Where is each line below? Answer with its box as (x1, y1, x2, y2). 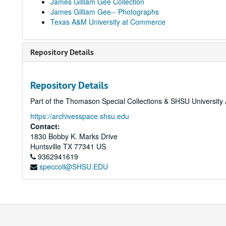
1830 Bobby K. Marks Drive (30, 131, 118, 141)
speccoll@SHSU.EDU (39, 161, 108, 172)
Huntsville (30, 141, 61, 151)
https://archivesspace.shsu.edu (30, 111, 129, 121)
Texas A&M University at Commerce (50, 17, 165, 27)
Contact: (30, 121, 60, 131)
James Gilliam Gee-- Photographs (50, 7, 159, 17)
